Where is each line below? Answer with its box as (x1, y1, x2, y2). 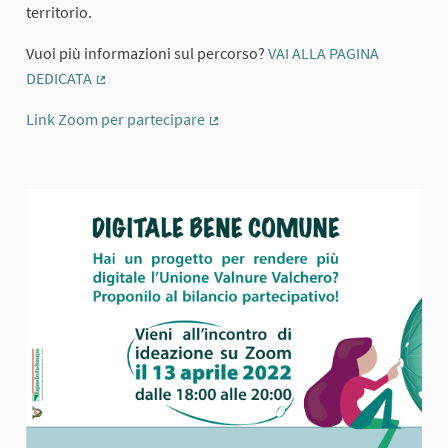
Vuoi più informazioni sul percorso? (26, 42, 265, 63)
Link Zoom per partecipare (26, 108, 205, 129)
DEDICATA (26, 67, 92, 88)
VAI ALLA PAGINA (265, 42, 379, 63)
